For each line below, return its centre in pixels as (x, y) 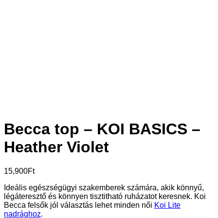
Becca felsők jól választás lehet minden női (79, 205)
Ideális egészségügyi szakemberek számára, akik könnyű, (104, 187)
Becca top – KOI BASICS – (102, 129)
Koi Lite (167, 205)
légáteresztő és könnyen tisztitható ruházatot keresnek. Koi (105, 196)
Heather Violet (56, 147)
